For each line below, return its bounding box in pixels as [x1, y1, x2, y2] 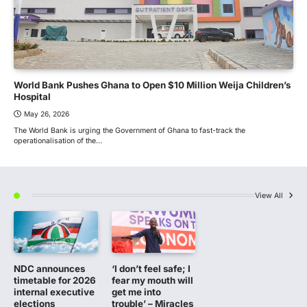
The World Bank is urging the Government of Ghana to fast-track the [14, 125, 245, 135]
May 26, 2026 [24, 109, 69, 118]
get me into [111, 286, 161, 297]
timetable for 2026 [14, 274, 96, 286]
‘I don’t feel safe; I [111, 262, 191, 274]
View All [255, 191, 285, 200]
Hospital [14, 90, 51, 102]
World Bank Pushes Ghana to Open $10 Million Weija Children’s [14, 79, 291, 90]
